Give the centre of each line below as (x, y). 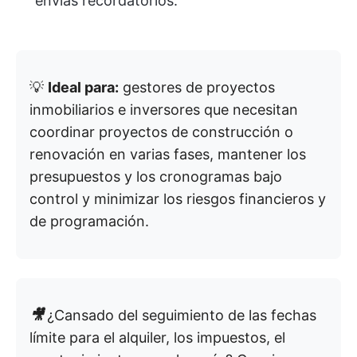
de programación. (89, 221)
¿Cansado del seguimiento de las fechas (182, 315)
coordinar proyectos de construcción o (161, 131)
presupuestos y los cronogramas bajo (156, 176)
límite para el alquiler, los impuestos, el (157, 337)
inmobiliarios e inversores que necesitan (164, 109)
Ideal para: (83, 87)
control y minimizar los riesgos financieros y (178, 198)
